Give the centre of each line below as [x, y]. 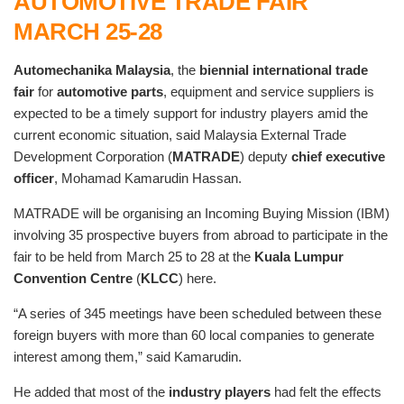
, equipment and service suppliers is [269, 92]
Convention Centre [73, 279]
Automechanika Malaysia [92, 70]
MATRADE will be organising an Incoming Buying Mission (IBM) [202, 214]
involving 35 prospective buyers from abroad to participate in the [201, 235]
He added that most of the [91, 392]
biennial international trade [284, 70]
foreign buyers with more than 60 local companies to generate [194, 335]
